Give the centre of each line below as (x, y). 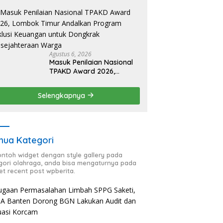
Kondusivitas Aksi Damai (90, 10)
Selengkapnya (63, 95)
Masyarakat (70, 19)
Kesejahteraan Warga (86, 107)
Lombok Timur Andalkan (91, 80)
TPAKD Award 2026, (82, 71)
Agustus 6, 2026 (71, 54)
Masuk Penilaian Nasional (91, 62)
